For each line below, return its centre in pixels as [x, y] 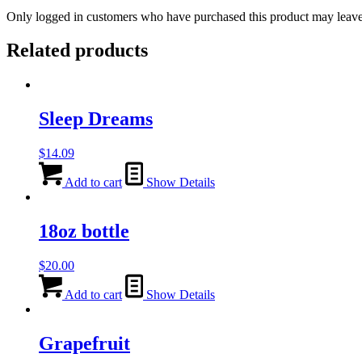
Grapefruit [84, 343]
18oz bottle [84, 232]
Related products [77, 51]
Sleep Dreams [96, 119]
